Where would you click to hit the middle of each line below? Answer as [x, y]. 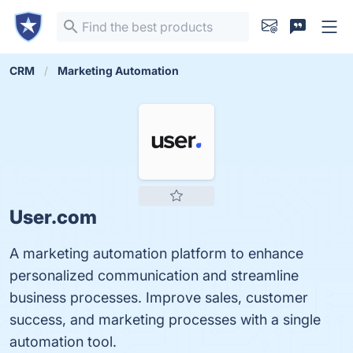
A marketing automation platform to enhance [156, 253]
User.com [53, 217]
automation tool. [63, 342]
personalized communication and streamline [154, 275]
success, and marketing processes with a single [165, 320]
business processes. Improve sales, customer [159, 297]
